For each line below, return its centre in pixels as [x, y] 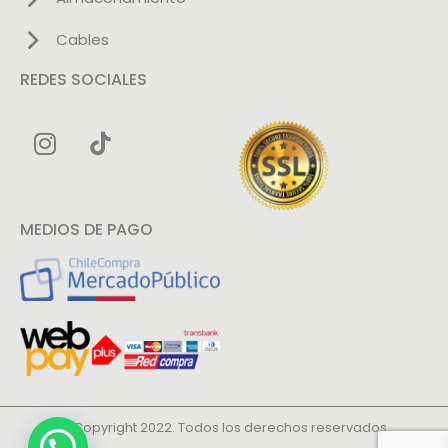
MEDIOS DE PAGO [86, 230]
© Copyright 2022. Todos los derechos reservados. [224, 428]
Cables [82, 40]
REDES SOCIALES [83, 80]
